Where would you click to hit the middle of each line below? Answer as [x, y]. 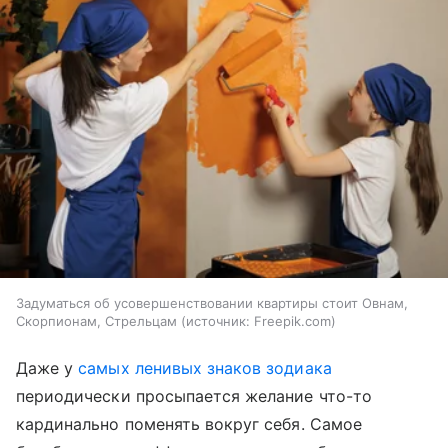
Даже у [47, 368]
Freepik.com [292, 321]
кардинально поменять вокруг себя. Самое [189, 424]
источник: [218, 321]
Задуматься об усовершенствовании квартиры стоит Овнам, [212, 303]
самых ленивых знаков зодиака [205, 368]
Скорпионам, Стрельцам [96, 321]
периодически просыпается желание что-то [194, 396]
